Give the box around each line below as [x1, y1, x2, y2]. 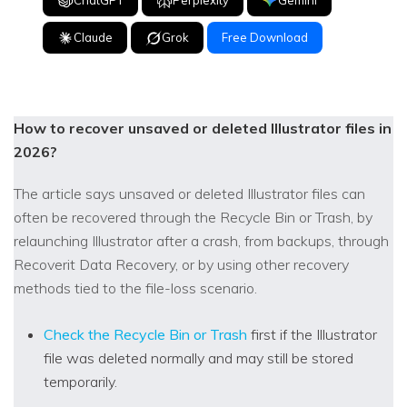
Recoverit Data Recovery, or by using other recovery [14, 255, 349, 274]
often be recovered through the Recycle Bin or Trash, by [14, 208, 372, 227]
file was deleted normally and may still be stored [44, 349, 353, 368]
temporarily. [44, 372, 117, 392]
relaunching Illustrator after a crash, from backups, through [14, 232, 389, 251]
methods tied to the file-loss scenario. [14, 279, 257, 298]
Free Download [222, 30, 309, 45]
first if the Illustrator [247, 325, 377, 344]
